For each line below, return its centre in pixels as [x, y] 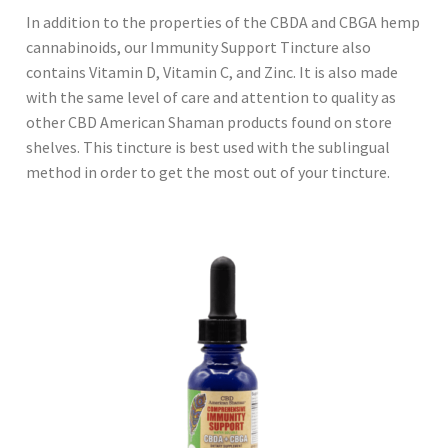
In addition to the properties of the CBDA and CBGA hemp [223, 21]
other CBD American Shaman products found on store [209, 121]
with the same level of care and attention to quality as [211, 96]
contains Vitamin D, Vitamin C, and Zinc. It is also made [212, 71]
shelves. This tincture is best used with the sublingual [208, 146]
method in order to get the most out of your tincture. [208, 171]
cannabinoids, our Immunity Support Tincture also [198, 46]
